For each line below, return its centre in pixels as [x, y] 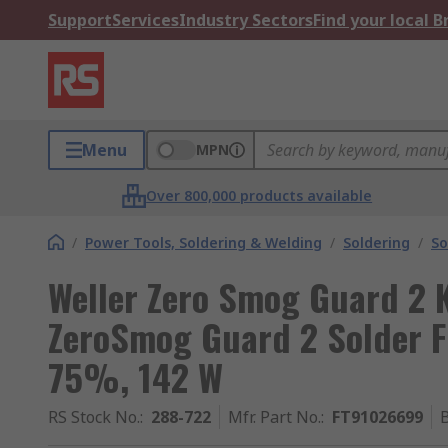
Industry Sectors [246, 20]
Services [145, 20]
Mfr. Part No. [274, 417]
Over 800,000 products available [259, 195]
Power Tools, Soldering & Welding [203, 242]
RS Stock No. [94, 417]
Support [80, 20]
